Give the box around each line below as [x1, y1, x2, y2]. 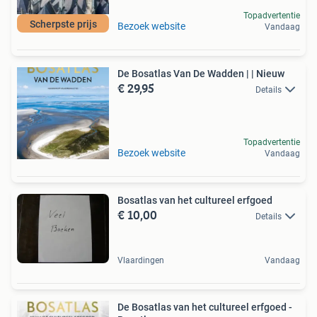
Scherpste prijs [29, 18, 97, 30]
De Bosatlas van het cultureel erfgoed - [117, 301, 292, 313]
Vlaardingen [117, 255, 164, 265]
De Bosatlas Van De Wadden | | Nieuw [251, 68, 284, 79]
